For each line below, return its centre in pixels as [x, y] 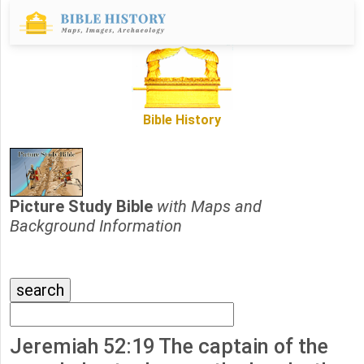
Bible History [182, 120]
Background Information [96, 226]
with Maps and [209, 207]
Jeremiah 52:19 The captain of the [169, 347]
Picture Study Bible [83, 207]
